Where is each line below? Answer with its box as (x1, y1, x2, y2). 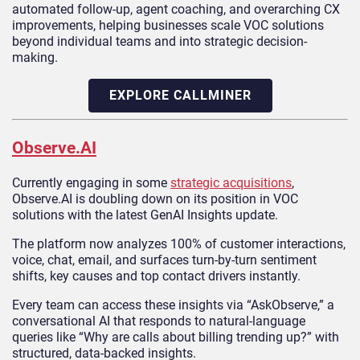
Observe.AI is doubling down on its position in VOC (12, 190, 298, 207)
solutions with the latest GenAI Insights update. (12, 207, 278, 223)
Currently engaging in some (12, 174, 170, 190)
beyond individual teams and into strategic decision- (12, 34, 307, 50)
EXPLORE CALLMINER (108, 88, 252, 104)
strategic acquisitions (170, 174, 292, 190)
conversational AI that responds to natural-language (12, 313, 305, 329)
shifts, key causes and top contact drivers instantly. (12, 268, 301, 284)
